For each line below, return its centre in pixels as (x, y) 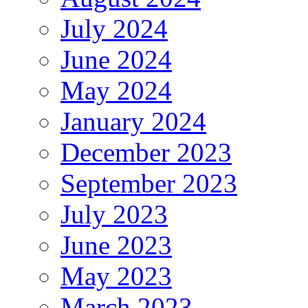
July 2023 (114, 214)
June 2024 (116, 59)
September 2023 (149, 183)
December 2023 (146, 152)
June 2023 (116, 245)
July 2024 (114, 28)
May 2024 (116, 90)
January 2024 (133, 121)
